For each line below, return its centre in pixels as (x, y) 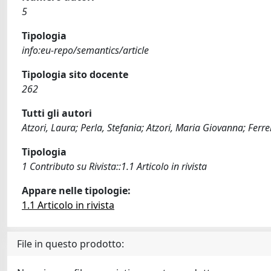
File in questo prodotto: (70, 244)
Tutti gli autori (57, 113)
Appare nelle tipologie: (76, 191)
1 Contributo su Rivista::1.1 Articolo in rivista (114, 166)
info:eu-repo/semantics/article (85, 50)
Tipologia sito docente (75, 74)
